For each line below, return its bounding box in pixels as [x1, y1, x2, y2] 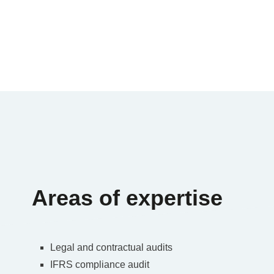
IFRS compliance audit [50, 259, 150, 270]
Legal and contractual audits [50, 242, 173, 253]
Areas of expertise [32, 185, 223, 210]
